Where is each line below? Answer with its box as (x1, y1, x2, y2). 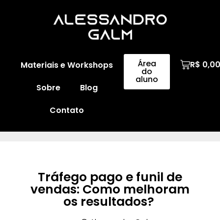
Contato (50, 105, 84, 116)
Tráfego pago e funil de (38, 168, 182, 186)
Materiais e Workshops (21, 59, 113, 71)
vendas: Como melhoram (30, 181, 190, 198)
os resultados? (63, 193, 157, 210)
